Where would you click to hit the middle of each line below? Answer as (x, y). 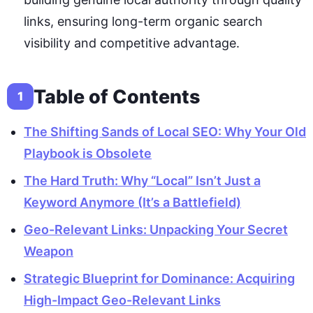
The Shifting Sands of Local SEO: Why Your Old (165, 132)
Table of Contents (117, 96)
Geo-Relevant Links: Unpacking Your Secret (156, 230)
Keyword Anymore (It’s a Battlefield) (132, 203)
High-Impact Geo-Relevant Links (122, 300)
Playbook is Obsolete (88, 154)
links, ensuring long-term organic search (143, 22)
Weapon (49, 252)
